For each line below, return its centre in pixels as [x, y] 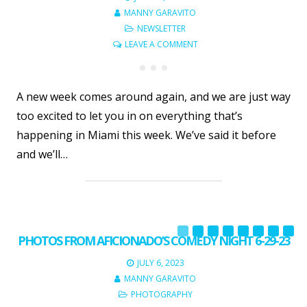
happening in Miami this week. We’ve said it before [146, 135]
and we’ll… [42, 155]
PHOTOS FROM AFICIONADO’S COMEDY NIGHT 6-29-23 [153, 241]
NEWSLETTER [161, 29]
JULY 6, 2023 [160, 263]
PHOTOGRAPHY [161, 295]
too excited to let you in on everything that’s [130, 116]
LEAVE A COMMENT [161, 45]
